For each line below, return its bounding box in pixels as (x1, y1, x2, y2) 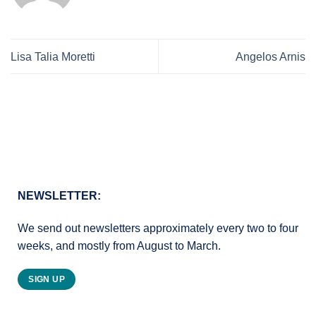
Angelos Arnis (236, 50, 305, 63)
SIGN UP (28, 274, 65, 285)
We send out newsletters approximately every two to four (18, 221, 298, 234)
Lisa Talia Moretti (11, 50, 95, 63)
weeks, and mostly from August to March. (18, 239, 221, 252)
